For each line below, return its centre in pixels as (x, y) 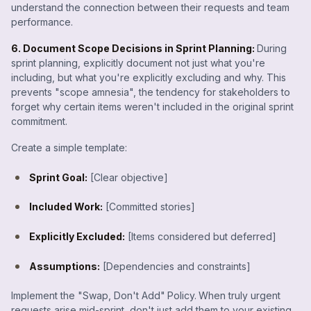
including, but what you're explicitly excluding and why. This (149, 77)
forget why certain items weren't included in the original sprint (152, 106)
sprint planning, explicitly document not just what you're (138, 62)
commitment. (39, 121)
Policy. (182, 295)
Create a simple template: (69, 147)
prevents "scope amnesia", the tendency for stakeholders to (151, 92)
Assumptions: (65, 266)
